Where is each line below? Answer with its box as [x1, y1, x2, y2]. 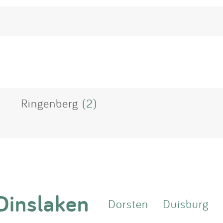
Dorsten [108, 196, 149, 211]
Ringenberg [21, 96, 78, 111]
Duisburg [162, 196, 209, 211]
